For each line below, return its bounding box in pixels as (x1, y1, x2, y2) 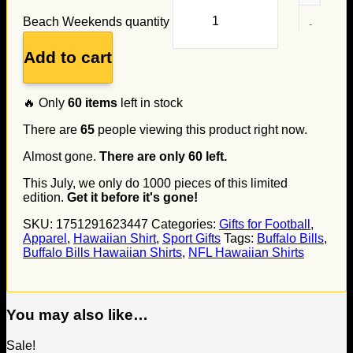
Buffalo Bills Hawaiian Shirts (23, 245, 182, 259)
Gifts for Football (219, 217, 310, 231)
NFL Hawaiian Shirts (188, 245, 304, 259)
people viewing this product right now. (95, 122, 307, 136)
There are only (99, 149, 188, 163)
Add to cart (24, 47, 112, 66)
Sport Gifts (162, 231, 221, 245)
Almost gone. (23, 149, 99, 163)
